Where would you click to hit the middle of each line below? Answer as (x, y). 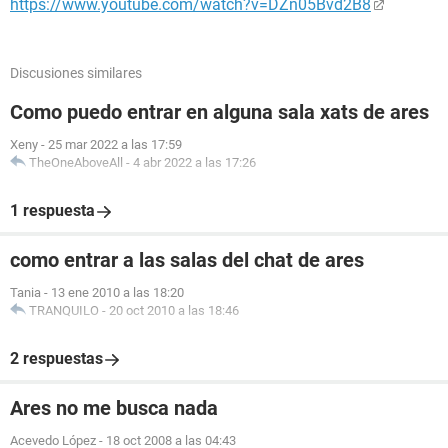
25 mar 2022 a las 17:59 (115, 144)
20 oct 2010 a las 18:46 (174, 310)
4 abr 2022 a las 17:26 (194, 162)
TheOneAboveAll (76, 162)
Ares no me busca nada (114, 408)
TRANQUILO (64, 310)
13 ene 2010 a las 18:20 (117, 292)
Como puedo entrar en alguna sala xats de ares (219, 112)
